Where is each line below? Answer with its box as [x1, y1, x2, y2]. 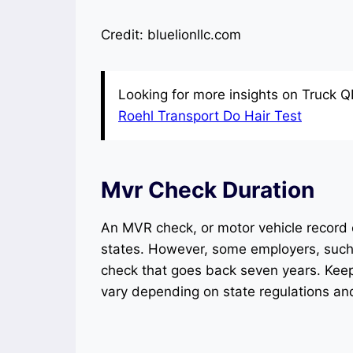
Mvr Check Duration [101, 176, 314, 203]
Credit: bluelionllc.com [101, 26, 241, 43]
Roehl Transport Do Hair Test [118, 107, 302, 124]
